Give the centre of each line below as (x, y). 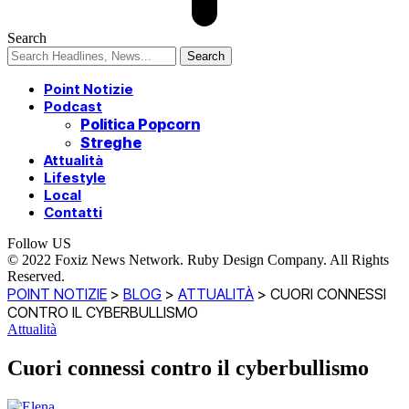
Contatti (73, 213)
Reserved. (36, 277)
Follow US (39, 244)
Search (27, 38)
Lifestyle (75, 178)
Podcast (73, 107)
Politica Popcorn (140, 125)
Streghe (111, 143)
